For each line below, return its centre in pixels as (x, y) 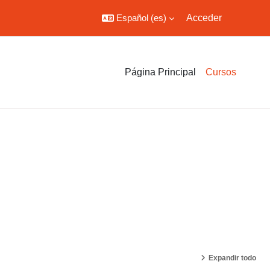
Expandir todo (232, 258)
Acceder (204, 18)
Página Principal (160, 72)
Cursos (221, 72)
